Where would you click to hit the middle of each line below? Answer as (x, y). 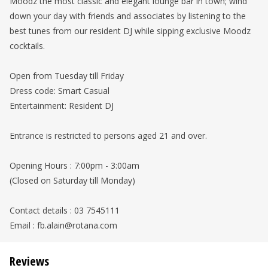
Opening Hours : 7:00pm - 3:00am (74, 165)
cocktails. (27, 46)
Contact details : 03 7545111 (65, 210)
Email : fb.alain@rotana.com (63, 225)
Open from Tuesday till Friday (67, 76)
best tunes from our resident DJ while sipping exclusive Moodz (130, 31)
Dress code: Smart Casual (60, 91)
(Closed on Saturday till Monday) (72, 180)
